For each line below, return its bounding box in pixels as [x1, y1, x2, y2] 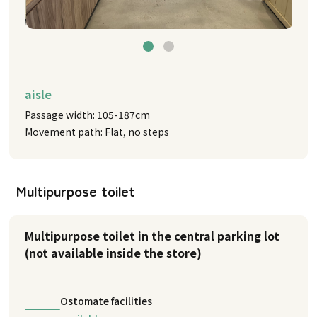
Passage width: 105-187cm [25, 107, 151, 122]
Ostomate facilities [60, 293, 153, 308]
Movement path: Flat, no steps [25, 124, 170, 139]
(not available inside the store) [25, 243, 202, 261]
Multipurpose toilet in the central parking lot [25, 226, 280, 244]
